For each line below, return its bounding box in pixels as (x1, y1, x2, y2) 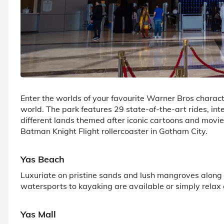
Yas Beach (20, 153, 64, 165)
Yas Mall (20, 208, 56, 220)
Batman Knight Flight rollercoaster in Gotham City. (20, 125, 207, 136)
